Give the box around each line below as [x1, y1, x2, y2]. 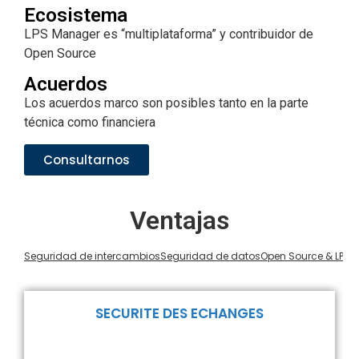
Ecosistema [24, 3, 127, 26]
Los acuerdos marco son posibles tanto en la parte [24, 95, 309, 111]
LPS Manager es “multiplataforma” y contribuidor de [24, 26, 313, 42]
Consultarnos [43, 151, 130, 168]
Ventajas [130, 204, 229, 236]
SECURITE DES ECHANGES [95, 303, 264, 323]
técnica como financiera [24, 115, 155, 131]
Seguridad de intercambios [24, 248, 160, 263]
